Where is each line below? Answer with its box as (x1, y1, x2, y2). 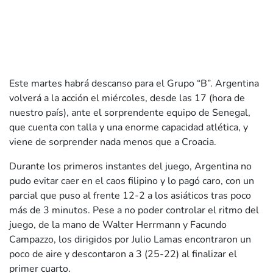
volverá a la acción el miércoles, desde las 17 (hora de (9, 91, 245, 105)
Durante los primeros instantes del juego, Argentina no (9, 160, 252, 174)
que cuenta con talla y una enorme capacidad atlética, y (9, 121, 248, 135)
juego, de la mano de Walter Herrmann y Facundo (9, 218, 227, 232)
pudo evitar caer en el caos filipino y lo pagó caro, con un (9, 174, 254, 188)
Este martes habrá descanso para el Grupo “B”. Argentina (9, 77, 259, 91)
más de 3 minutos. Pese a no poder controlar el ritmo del (9, 204, 259, 218)
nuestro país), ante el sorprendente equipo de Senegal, (9, 106, 250, 120)
